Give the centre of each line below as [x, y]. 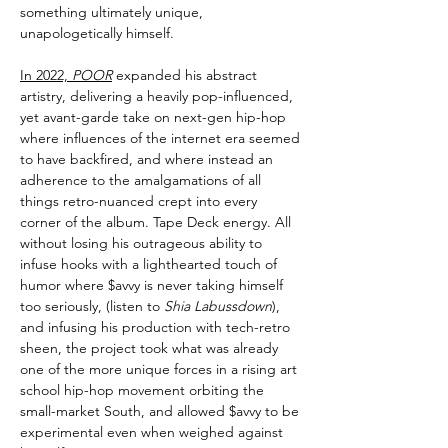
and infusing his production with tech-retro [155, 326]
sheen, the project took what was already [149, 347]
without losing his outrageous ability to [141, 242]
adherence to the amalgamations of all [140, 179]
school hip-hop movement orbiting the [142, 389]
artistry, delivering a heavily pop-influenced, [156, 95]
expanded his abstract [184, 74]
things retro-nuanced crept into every [138, 200]
